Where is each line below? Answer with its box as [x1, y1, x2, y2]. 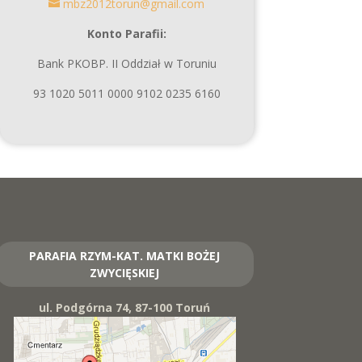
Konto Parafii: [86, 26, 166, 41]
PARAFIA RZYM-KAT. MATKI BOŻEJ [29, 247, 221, 263]
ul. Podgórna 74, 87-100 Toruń [39, 299, 211, 315]
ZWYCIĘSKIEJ [90, 264, 160, 280]
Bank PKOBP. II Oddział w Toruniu [36, 56, 217, 71]
